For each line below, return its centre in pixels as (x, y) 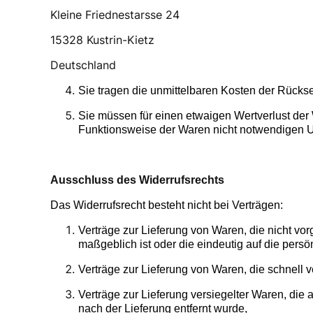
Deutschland (83, 65)
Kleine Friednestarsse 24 (115, 15)
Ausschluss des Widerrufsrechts (137, 180)
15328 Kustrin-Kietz (102, 40)
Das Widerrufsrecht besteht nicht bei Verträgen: (167, 205)
